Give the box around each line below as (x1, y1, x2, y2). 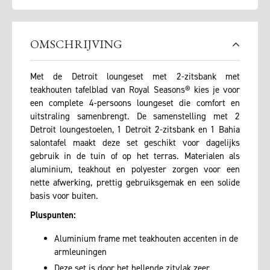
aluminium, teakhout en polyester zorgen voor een (30, 163, 240, 176)
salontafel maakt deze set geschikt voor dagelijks (30, 137, 240, 149)
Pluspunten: (30, 209, 76, 222)
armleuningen (54, 245, 107, 258)
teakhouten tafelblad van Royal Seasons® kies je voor (30, 84, 240, 96)
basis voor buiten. (30, 190, 98, 202)
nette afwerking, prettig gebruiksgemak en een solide (30, 177, 240, 189)
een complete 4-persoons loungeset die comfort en (30, 97, 240, 110)
